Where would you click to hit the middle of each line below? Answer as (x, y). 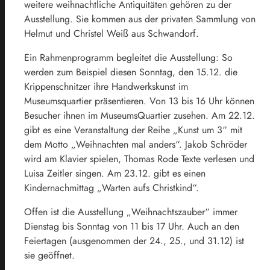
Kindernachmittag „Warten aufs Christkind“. (111, 187)
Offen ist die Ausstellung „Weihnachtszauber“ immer (131, 212)
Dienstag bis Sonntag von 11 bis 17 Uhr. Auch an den (132, 226)
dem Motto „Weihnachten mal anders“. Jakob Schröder (136, 144)
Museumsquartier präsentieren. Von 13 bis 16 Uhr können (139, 101)
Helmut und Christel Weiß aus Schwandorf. (111, 33)
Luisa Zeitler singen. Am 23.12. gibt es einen (115, 173)
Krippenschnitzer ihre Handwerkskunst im (106, 86)
